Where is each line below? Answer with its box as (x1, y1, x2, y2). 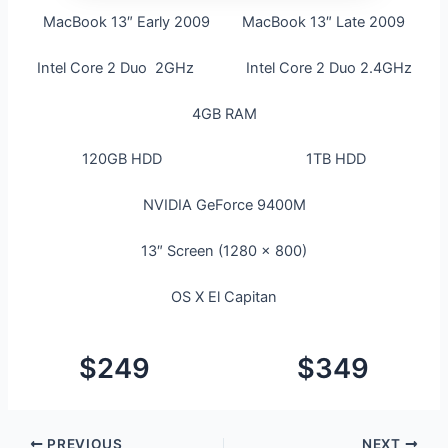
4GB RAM (191, 104, 257, 123)
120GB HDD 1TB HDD (82, 150, 366, 169)
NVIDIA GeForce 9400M (142, 196, 306, 215)
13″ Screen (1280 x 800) (141, 242, 307, 261)
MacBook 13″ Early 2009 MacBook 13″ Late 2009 (43, 12, 405, 31)
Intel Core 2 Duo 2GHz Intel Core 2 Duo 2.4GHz (36, 58, 412, 77)
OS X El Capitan (171, 288, 277, 307)
